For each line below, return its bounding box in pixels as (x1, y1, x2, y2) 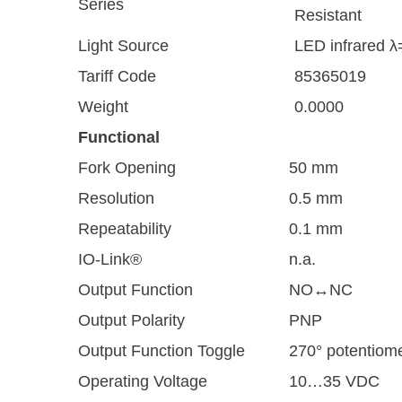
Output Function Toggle (78, 342, 245, 360)
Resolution (78, 189, 154, 207)
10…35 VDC (289, 372, 380, 390)
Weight (78, 98, 128, 116)
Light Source (78, 37, 169, 55)
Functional (78, 128, 160, 146)
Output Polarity (78, 311, 185, 329)
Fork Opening (78, 159, 176, 177)
